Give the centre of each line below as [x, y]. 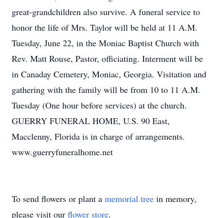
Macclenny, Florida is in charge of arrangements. [98, 136]
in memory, [175, 199]
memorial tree [129, 199]
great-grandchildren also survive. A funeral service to [106, 12]
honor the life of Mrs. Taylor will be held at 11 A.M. [105, 27]
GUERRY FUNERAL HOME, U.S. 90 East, [91, 121]
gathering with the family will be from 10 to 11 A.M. [106, 90]
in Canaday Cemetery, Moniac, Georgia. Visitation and [109, 74]
